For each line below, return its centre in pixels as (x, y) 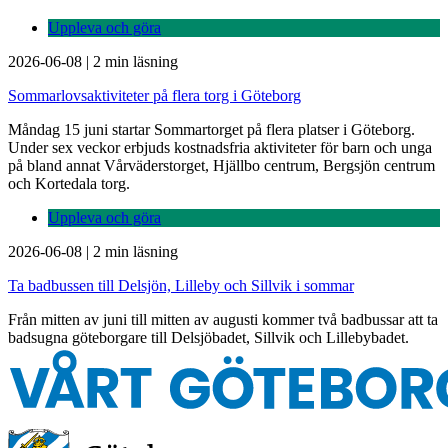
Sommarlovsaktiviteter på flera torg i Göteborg (154, 95)
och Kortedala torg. (69, 183)
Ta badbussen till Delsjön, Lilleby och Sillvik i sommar (181, 285)
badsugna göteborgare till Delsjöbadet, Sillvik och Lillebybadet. (208, 337)
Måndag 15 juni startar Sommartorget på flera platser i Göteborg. (211, 129)
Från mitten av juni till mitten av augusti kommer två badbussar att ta (223, 319)
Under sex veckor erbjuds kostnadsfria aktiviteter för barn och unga (220, 147)
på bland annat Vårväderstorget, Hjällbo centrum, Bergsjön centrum (221, 165)
